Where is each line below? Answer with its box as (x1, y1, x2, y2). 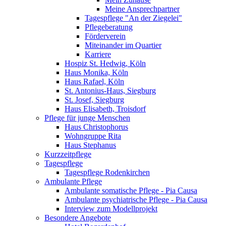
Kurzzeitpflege (44, 150, 91, 158)
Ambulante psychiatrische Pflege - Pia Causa (65, 195, 207, 204)
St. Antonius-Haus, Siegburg (65, 86, 156, 95)
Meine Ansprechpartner (105, 5, 180, 13)
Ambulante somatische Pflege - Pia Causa (65, 186, 197, 195)
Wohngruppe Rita (65, 132, 121, 140)
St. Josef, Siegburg (65, 95, 124, 104)
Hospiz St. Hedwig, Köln (65, 59, 146, 68)
